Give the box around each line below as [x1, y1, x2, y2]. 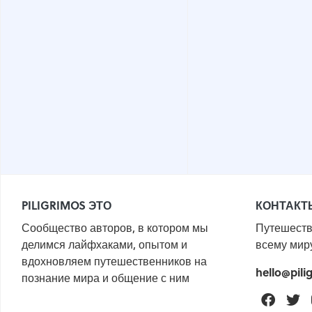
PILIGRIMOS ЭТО [22, 196, 111, 213]
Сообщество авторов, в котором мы [22, 219, 208, 235]
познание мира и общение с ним [22, 270, 189, 286]
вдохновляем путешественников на [22, 253, 207, 269]
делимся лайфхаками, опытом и [22, 236, 187, 252]
